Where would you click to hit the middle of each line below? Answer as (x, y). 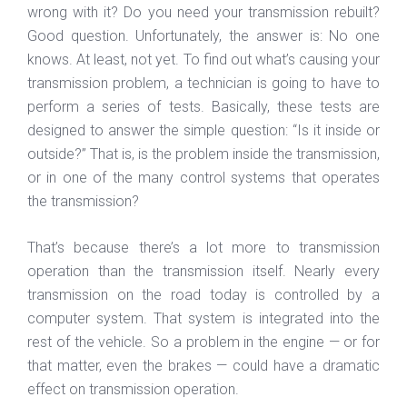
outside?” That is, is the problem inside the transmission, (203, 154)
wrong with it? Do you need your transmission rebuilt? (203, 12)
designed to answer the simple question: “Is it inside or (203, 130)
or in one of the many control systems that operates (203, 177)
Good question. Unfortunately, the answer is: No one (203, 35)
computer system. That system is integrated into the (203, 318)
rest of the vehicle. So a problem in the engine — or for (203, 342)
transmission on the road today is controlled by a (203, 294)
